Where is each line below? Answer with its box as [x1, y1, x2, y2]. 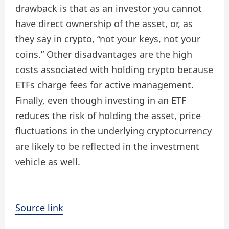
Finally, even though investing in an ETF [15, 94, 186, 106]
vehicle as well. [15, 155, 80, 168]
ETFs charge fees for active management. [15, 78, 194, 91]
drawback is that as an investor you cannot [15, 2, 202, 14]
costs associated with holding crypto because [15, 63, 213, 76]
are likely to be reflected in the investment [15, 140, 199, 152]
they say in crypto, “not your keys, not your [15, 32, 200, 45]
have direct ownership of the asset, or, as [15, 17, 193, 30]
